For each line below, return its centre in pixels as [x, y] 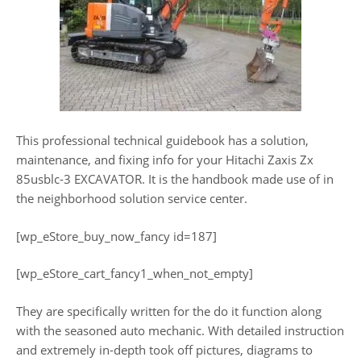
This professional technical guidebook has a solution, [162, 140]
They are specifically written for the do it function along [169, 311]
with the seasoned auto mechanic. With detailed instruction [180, 330]
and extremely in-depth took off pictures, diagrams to [164, 349]
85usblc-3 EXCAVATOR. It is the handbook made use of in [175, 179]
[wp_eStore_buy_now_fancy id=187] [116, 236]
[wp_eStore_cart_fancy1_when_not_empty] [135, 273]
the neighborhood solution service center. [132, 198]
